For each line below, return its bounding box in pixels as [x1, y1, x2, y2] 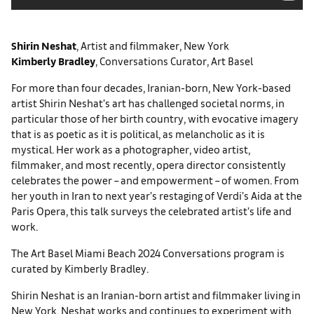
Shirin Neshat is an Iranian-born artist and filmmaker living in [11, 288, 301, 301]
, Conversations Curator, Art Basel [95, 54, 253, 67]
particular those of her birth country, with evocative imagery [11, 111, 299, 125]
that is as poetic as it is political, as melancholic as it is [11, 127, 265, 140]
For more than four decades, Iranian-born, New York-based [11, 81, 291, 94]
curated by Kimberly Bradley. [11, 261, 149, 275]
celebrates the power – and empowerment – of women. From [11, 173, 299, 186]
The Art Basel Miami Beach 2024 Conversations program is [11, 246, 285, 259]
